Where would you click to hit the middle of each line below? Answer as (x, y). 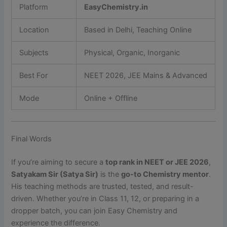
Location (34, 30)
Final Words (32, 139)
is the (110, 175)
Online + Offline (111, 99)
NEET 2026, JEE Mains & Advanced (146, 76)
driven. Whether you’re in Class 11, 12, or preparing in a (105, 199)
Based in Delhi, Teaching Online (138, 30)
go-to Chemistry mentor (165, 175)
